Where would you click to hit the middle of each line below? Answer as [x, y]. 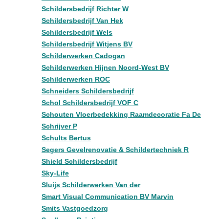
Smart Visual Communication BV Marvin [108, 197]
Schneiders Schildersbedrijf [88, 91]
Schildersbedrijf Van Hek [82, 21]
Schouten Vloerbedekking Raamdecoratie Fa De [121, 114]
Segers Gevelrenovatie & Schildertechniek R [115, 150]
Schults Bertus [66, 138]
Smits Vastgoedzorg [75, 208]
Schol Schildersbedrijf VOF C [90, 103]
